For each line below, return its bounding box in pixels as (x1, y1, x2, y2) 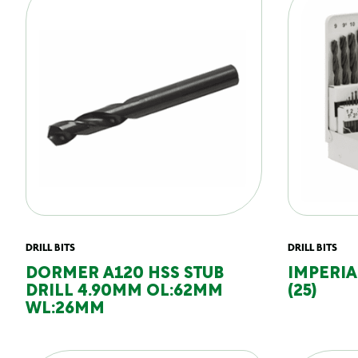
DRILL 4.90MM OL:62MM (26, 284, 223, 299)
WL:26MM (26, 302, 105, 316)
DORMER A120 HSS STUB (26, 267, 224, 281)
